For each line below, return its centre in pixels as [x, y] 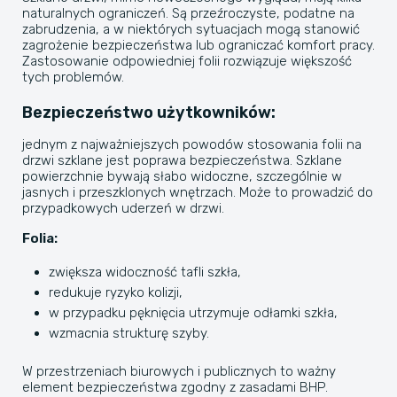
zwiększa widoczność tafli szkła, [145, 272]
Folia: [40, 238]
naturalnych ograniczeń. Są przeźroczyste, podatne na [188, 13]
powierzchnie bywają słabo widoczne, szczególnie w [182, 176]
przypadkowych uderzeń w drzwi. [123, 208]
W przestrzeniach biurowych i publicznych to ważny [179, 371]
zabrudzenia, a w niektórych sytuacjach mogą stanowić [191, 29]
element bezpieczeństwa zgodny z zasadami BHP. [175, 387]
